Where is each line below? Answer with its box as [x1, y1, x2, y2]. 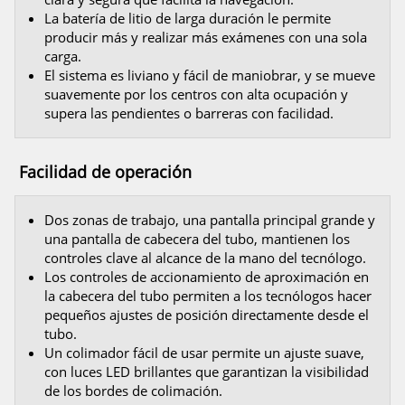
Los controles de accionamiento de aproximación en [44, 268, 369, 287]
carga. [44, 47, 81, 66]
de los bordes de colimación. [44, 381, 222, 400]
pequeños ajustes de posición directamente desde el [44, 306, 369, 325]
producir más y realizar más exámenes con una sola [44, 28, 367, 47]
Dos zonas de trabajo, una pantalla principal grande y [44, 211, 375, 230]
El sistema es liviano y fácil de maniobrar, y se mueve [44, 66, 375, 85]
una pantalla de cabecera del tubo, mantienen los [44, 230, 350, 249]
